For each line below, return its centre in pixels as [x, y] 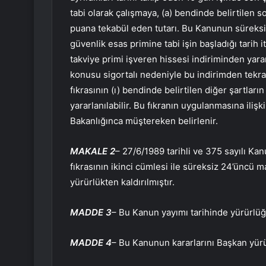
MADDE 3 [91, 213]
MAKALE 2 [93, 151]
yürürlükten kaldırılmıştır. [122, 182]
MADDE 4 [91, 243]
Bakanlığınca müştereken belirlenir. [144, 121]
